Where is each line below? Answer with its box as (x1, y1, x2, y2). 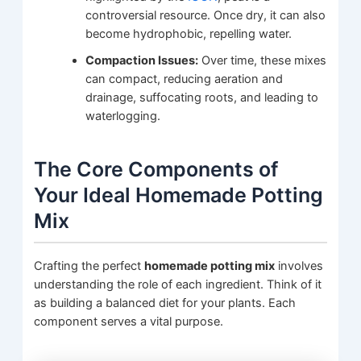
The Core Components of (34, 156, 279, 181)
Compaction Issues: (85, 53, 199, 68)
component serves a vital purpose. (34, 314, 224, 330)
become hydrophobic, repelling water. (85, 27, 293, 42)
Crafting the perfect (34, 259, 145, 274)
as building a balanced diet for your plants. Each (34, 296, 297, 311)
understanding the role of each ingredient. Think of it (34, 277, 322, 293)
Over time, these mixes (198, 53, 327, 68)
